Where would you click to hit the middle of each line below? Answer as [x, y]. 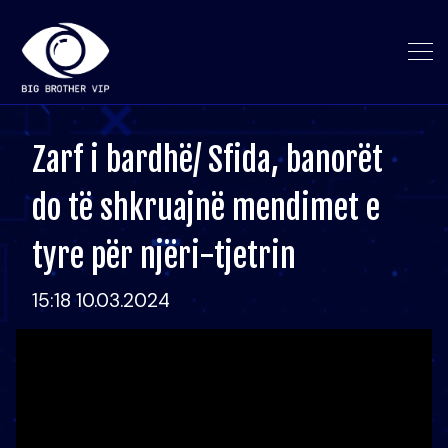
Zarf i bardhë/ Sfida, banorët [207, 160]
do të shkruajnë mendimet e [206, 208]
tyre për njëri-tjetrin [164, 256]
